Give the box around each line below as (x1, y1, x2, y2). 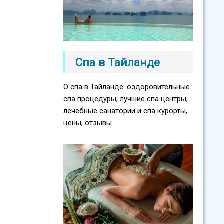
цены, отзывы (63, 118, 112, 128)
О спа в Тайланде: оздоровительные (63, 82, 190, 92)
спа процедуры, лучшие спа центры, (63, 94, 188, 104)
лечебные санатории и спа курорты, (63, 106, 187, 116)
